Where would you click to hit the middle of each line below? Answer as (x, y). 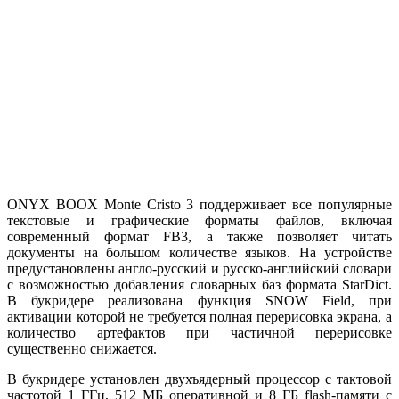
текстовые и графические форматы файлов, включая (199, 220)
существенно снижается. (82, 348)
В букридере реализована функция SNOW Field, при (199, 300)
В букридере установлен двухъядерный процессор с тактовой (199, 379)
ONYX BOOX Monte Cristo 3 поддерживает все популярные (199, 204)
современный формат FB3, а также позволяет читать (199, 236)
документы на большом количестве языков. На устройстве (199, 252)
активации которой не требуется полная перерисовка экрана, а (199, 316)
